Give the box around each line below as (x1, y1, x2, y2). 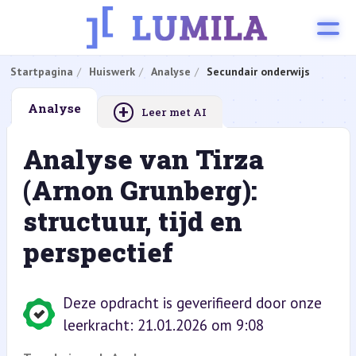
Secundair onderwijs (206, 64, 310, 79)
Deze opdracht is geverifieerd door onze (62, 293, 322, 312)
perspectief (22, 234, 173, 269)
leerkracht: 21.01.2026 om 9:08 (62, 315, 264, 335)
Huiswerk (88, 64, 135, 79)
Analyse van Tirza (22, 141, 264, 176)
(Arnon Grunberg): (22, 172, 257, 207)
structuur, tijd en (22, 203, 242, 238)
